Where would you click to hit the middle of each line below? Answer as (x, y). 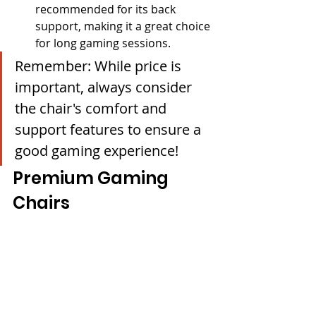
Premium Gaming (92, 178)
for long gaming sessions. (103, 43)
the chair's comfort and (92, 108)
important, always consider (105, 87)
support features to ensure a (110, 129)
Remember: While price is (100, 66)
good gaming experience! (97, 150)
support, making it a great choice (124, 26)
